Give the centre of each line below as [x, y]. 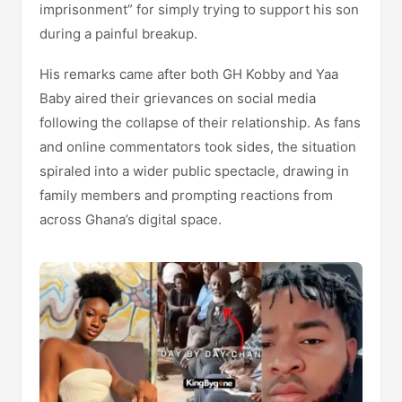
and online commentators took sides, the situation [198, 147]
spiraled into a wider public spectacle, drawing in [194, 171]
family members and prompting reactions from [186, 195]
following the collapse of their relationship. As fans [200, 122]
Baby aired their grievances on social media [178, 98]
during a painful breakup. [118, 34]
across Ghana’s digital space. [131, 219]
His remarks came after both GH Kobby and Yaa [189, 74]
